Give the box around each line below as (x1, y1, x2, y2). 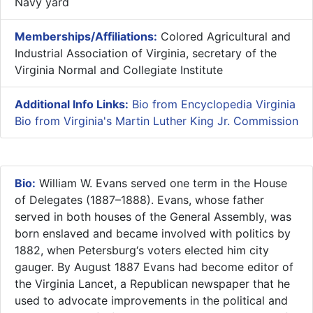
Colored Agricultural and (157, 29, 291, 43)
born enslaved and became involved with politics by (15, 226, 291, 240)
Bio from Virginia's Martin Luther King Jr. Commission (15, 113, 298, 128)
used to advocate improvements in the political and (15, 293, 288, 307)
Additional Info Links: (15, 96, 129, 111)
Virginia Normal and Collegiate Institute (15, 62, 223, 77)
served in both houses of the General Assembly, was (15, 209, 291, 224)
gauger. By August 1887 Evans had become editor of (15, 259, 293, 274)
